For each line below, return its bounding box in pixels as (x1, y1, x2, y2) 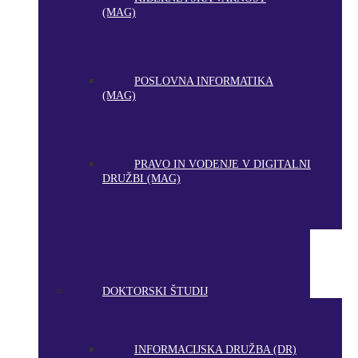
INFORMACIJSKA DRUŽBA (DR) (134, 344, 296, 356)
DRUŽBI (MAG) (102, 173, 181, 185)
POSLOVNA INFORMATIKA (134, 75, 273, 87)
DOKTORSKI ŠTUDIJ (102, 285, 208, 297)
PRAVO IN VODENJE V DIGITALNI (134, 158, 311, 170)
